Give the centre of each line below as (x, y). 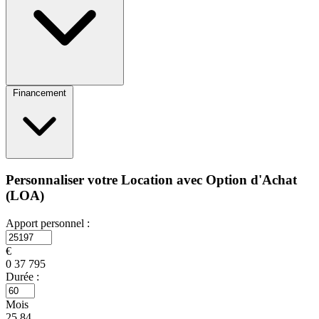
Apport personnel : (48, 223)
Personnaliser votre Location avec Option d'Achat (151, 180)
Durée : (22, 276)
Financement (40, 93)
